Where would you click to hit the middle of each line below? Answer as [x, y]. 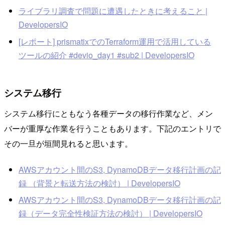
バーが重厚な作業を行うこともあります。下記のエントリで [113, 129]
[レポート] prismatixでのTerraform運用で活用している [115, 41]
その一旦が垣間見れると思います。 [68, 144]
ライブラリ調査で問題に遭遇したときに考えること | [113, 11]
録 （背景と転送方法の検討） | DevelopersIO [99, 183]
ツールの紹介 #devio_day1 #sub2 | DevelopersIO [106, 55]
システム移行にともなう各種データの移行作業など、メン [108, 114]
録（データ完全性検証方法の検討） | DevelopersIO [110, 213]
